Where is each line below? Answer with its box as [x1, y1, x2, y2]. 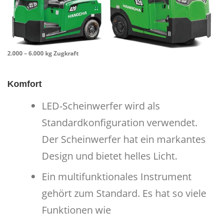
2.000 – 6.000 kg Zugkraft [7, 49, 79, 58]
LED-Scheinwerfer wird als [42, 99, 160, 113]
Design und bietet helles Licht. [42, 149, 177, 163]
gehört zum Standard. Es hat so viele [42, 187, 206, 200]
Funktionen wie [42, 203, 111, 217]
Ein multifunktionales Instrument [42, 170, 192, 184]
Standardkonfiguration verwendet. [42, 116, 197, 130]
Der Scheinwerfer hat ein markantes [42, 133, 206, 146]
